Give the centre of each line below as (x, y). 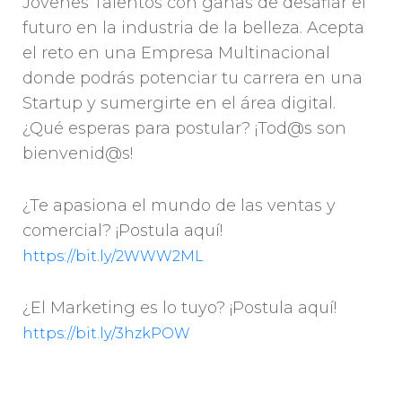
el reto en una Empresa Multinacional (176, 53)
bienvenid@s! (78, 154)
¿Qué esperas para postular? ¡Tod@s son (184, 129)
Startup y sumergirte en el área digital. (179, 104)
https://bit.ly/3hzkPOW (106, 334)
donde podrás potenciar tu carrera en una (192, 79)
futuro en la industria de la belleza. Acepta (193, 28)
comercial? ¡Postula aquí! (122, 231)
